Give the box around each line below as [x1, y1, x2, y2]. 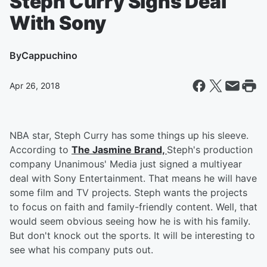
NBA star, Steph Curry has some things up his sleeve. [10, 129, 249, 141]
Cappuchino [21, 49, 77, 61]
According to [10, 144, 72, 156]
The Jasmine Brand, [72, 144, 167, 156]
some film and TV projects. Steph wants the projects [10, 187, 247, 198]
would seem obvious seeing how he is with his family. [10, 215, 250, 227]
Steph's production [167, 144, 253, 156]
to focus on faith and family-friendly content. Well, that [10, 201, 257, 213]
